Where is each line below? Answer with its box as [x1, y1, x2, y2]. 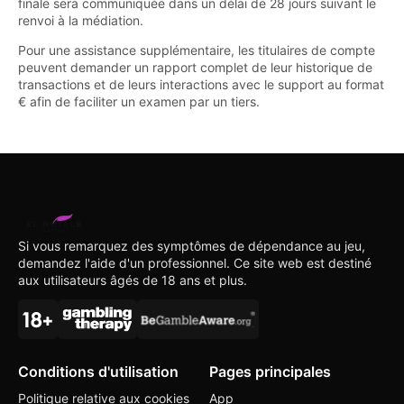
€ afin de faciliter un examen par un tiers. [18, 94, 260, 110]
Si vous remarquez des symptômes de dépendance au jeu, [18, 237, 365, 253]
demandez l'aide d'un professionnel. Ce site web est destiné [18, 254, 372, 271]
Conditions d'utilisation [18, 362, 179, 381]
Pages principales [209, 362, 331, 381]
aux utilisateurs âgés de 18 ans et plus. [18, 271, 247, 288]
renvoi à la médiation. [18, 13, 143, 29]
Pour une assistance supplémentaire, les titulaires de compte [18, 42, 375, 59]
